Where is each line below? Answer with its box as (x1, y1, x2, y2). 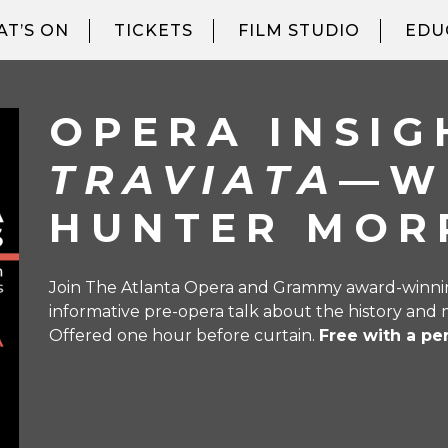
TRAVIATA (49, 155, 339, 204)
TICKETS (114, 21, 193, 40)
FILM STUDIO (238, 21, 360, 40)
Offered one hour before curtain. (49, 326, 319, 345)
